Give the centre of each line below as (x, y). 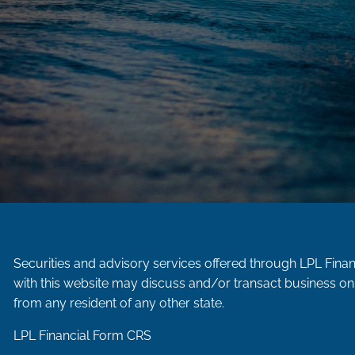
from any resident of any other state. (119, 303)
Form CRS (122, 336)
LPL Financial (53, 336)
